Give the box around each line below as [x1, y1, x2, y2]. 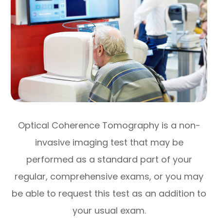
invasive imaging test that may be [35, 136, 183, 148]
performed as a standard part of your [26, 153, 192, 165]
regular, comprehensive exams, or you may [15, 170, 203, 182]
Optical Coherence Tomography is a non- [18, 119, 200, 131]
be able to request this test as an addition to [12, 187, 206, 200]
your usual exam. [72, 204, 146, 217]
